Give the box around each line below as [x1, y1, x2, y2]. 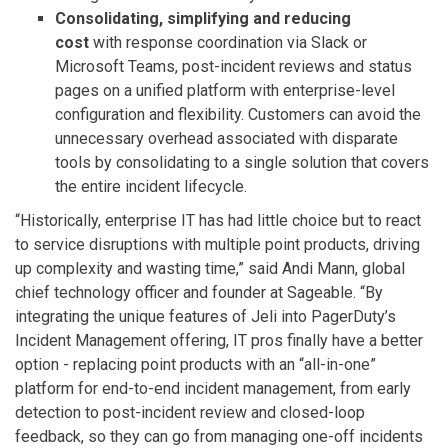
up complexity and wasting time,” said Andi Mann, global [15, 259, 405, 278]
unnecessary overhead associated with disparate [55, 129, 398, 148]
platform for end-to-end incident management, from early [15, 379, 411, 398]
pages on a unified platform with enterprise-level [55, 81, 395, 100]
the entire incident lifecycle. [55, 177, 247, 196]
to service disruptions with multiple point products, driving [15, 235, 420, 254]
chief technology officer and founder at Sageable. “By [15, 283, 383, 302]
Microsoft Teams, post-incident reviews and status [55, 57, 412, 76]
